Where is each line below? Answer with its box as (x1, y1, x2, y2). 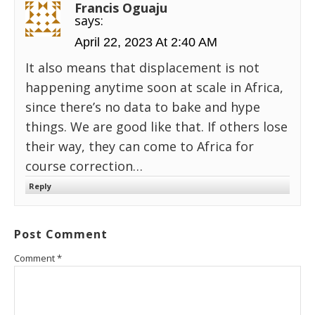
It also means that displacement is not (25, 59, 259, 77)
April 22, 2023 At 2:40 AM (75, 35, 217, 50)
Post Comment (14, 226, 108, 243)
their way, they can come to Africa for (25, 138, 254, 155)
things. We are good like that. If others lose (25, 118, 288, 136)
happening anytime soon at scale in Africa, (25, 79, 283, 96)
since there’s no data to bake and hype (25, 98, 260, 116)
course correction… (25, 157, 143, 175)
